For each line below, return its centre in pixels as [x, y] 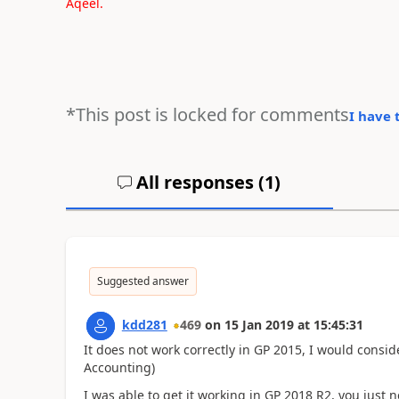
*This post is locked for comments [207, 114]
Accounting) [119, 367]
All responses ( [199, 182]
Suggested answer [142, 281]
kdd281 [144, 325]
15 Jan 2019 [259, 325]
